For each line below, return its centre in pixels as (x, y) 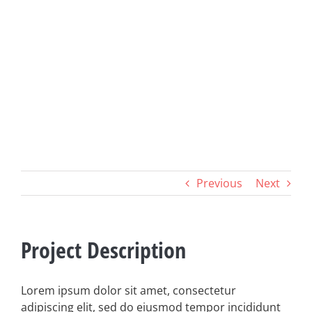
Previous (219, 183)
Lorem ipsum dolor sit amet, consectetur (128, 290)
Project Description (103, 250)
